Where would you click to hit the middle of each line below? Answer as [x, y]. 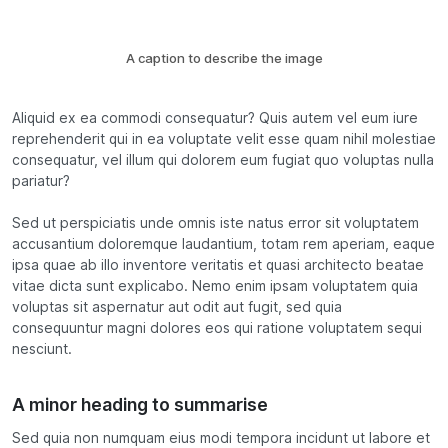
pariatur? [41, 181]
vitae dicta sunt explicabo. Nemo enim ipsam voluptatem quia [215, 286]
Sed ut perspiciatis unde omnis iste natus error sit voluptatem [215, 223]
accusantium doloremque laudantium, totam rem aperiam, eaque [223, 244]
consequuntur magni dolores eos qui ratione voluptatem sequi [217, 328]
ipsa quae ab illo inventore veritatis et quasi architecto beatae [218, 265]
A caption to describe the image [224, 58]
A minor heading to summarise [140, 404]
